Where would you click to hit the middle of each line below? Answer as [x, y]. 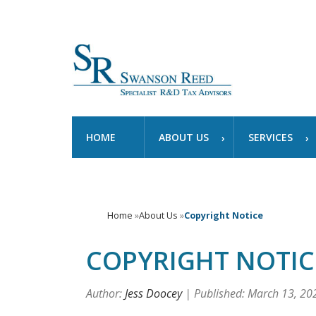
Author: [105, 293]
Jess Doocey [153, 293]
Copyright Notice [223, 215]
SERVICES [271, 137]
